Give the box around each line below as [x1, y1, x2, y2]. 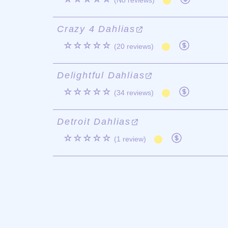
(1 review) [114, 135, 146, 143]
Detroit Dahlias [57, 117, 131, 127]
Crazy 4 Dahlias [57, 24, 136, 34]
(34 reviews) [114, 89, 154, 97]
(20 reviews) [114, 42, 154, 50]
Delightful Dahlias [57, 70, 145, 80]
